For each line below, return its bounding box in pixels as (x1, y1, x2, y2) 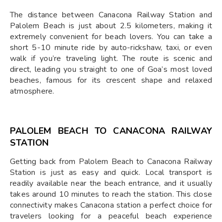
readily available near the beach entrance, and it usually (10, 178, 212, 189)
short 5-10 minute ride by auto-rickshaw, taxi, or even (10, 42, 212, 54)
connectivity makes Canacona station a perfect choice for (10, 200, 212, 211)
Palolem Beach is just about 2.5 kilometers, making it (10, 20, 212, 32)
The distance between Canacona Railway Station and (10, 9, 212, 21)
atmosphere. (10, 86, 55, 97)
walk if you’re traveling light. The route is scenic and (10, 53, 212, 64)
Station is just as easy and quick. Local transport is (10, 167, 212, 178)
